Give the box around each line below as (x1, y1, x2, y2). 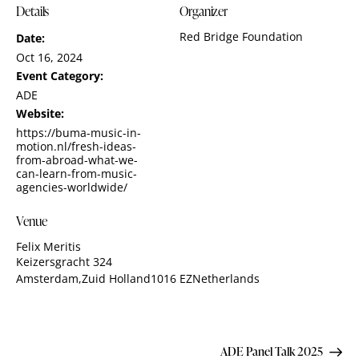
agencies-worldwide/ (16, 179, 127, 195)
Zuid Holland (82, 270, 151, 286)
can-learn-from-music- (16, 165, 137, 181)
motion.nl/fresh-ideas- (16, 138, 136, 154)
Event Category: (16, 67, 103, 83)
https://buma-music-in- (16, 124, 141, 140)
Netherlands (192, 270, 260, 286)
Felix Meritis (16, 238, 81, 254)
